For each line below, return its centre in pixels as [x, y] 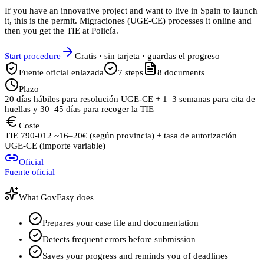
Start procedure [33, 56]
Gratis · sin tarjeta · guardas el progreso [147, 56]
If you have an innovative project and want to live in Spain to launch [131, 11]
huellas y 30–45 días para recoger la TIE [79, 109]
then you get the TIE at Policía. [62, 31]
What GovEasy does [56, 198]
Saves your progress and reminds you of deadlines [135, 256]
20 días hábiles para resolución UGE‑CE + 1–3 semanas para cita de [130, 99]
